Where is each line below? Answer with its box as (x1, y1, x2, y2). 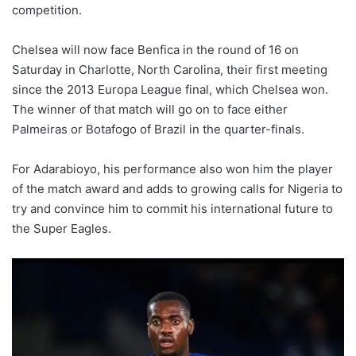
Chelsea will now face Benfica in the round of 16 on (12, 41, 299, 57)
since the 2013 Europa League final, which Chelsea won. (12, 81, 328, 97)
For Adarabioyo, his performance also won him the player (12, 161, 333, 176)
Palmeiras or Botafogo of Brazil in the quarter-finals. (12, 121, 304, 137)
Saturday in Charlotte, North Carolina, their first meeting (12, 61, 327, 77)
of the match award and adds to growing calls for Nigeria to (12, 180, 342, 196)
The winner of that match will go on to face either (12, 101, 288, 117)
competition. (12, 2, 82, 17)
